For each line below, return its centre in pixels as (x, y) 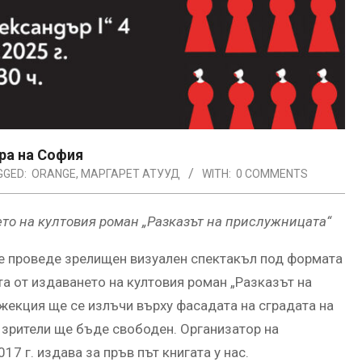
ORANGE (54, 173)
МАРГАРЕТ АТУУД (130, 173)
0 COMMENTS (272, 173)
